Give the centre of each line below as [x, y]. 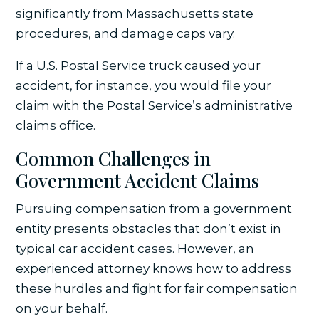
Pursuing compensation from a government [154, 209]
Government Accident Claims [138, 181]
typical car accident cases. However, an [135, 249]
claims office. [56, 126]
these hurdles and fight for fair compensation [157, 289]
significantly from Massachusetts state [135, 14]
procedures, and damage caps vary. [126, 34]
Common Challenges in [114, 159]
